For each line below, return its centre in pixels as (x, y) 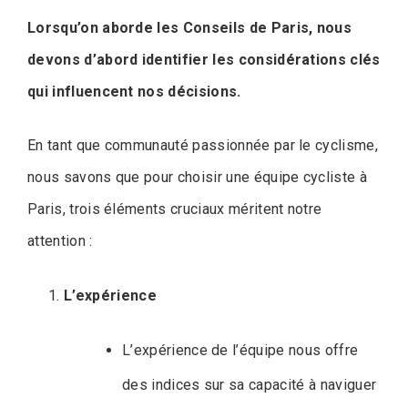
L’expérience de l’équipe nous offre (240, 350)
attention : (60, 240)
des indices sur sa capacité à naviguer (250, 384)
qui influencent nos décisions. (134, 91)
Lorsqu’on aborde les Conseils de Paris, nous (190, 27)
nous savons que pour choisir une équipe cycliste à (198, 177)
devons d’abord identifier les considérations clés (204, 59)
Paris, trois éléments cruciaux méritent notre (175, 209)
